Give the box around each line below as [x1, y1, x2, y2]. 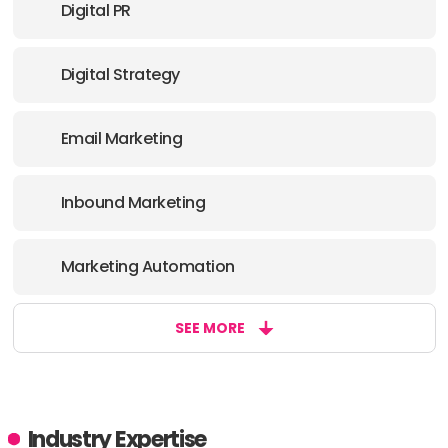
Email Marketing [60, 127, 182, 150]
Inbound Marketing [60, 191, 205, 214]
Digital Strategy [60, 63, 180, 86]
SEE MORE [174, 318, 245, 338]
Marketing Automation [60, 255, 235, 278]
